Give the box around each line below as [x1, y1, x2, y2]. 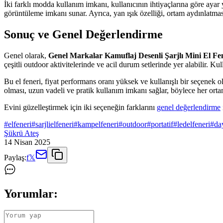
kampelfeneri [78, 119, 118, 128]
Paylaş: [4, 153, 26, 162]
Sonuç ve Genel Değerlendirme [4, 27, 163, 41]
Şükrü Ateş [4, 128, 39, 137]
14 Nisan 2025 [4, 137, 50, 146]
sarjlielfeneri [35, 119, 74, 128]
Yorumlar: [4, 187, 58, 200]
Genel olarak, [4, 51, 48, 60]
